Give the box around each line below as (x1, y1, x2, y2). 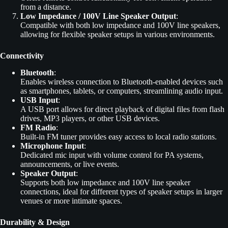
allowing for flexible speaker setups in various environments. (20, 30, 215, 39)
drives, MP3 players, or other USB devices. (20, 113, 160, 123)
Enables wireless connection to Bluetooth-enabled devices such (20, 77, 223, 86)
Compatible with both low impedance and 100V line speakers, (20, 20, 220, 30)
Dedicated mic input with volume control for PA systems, (20, 150, 204, 159)
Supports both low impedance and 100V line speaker (20, 178, 190, 187)
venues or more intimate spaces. (20, 196, 122, 205)
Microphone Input (20, 141, 84, 150)
